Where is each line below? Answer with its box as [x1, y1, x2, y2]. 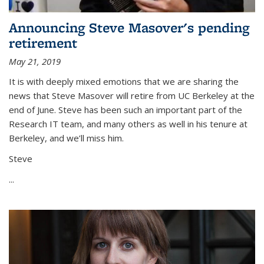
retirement [9, 34, 77, 52]
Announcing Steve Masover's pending [9, 18, 249, 37]
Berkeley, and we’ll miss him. [9, 132, 124, 144]
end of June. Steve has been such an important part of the [9, 104, 242, 116]
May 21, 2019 [9, 55, 61, 68]
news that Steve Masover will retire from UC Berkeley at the [9, 90, 255, 102]
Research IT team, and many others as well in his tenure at [9, 118, 247, 130]
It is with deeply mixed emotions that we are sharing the [9, 75, 239, 88]
